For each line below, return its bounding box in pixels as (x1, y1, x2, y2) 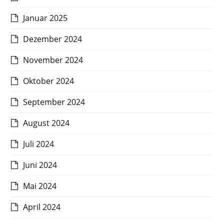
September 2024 (23, 96, 85, 108)
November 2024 (23, 54, 83, 66)
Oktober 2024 (23, 75, 74, 87)
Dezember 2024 (23, 33, 82, 45)
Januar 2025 (23, 12, 68, 24)
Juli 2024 (23, 138, 54, 150)
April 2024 (23, 201, 61, 213)
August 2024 (23, 117, 70, 129)
